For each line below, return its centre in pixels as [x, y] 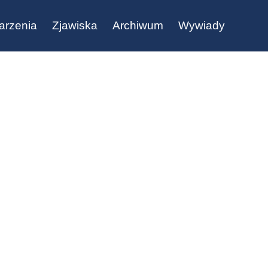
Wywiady [202, 25]
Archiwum [138, 25]
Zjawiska [75, 25]
